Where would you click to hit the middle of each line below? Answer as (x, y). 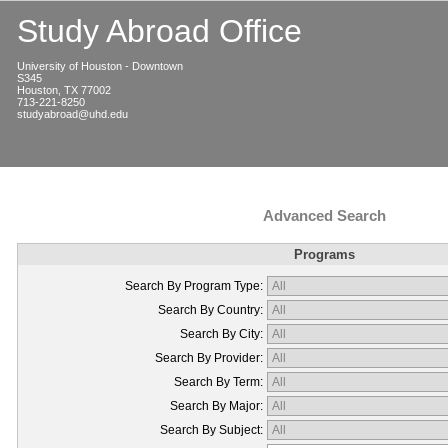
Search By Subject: (211, 430)
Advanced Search (324, 215)
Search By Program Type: (194, 286)
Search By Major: (216, 406)
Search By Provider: (209, 358)
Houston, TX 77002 (64, 90)
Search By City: (221, 334)
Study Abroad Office (159, 31)
